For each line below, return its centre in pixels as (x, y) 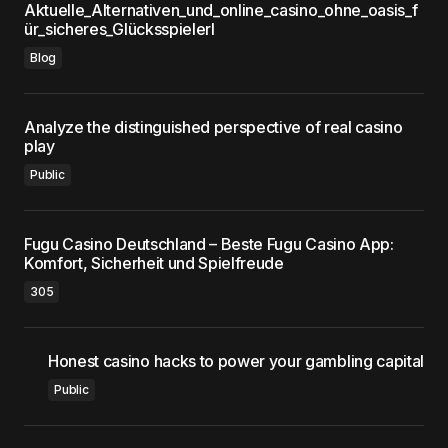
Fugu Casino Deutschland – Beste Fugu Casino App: (209, 244)
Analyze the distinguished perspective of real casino (213, 127)
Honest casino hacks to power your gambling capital (236, 361)
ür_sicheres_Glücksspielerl (119, 29)
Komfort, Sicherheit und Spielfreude (154, 263)
